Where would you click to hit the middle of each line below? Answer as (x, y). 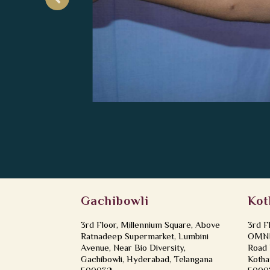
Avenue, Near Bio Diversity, (133, 249)
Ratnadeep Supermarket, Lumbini (145, 237)
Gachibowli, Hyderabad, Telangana (147, 260)
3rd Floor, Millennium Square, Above (151, 226)
